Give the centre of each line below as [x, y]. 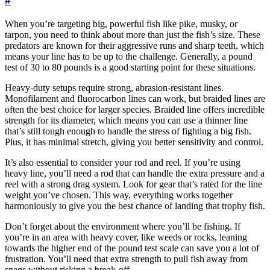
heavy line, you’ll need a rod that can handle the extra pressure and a [135, 173]
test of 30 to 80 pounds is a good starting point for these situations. [130, 67]
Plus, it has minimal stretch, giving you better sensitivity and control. [134, 142]
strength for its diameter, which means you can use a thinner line [126, 120]
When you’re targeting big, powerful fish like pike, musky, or [121, 24]
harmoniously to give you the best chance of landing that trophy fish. [135, 206]
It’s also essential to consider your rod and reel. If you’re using [123, 162]
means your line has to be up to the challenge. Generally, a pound [129, 56]
